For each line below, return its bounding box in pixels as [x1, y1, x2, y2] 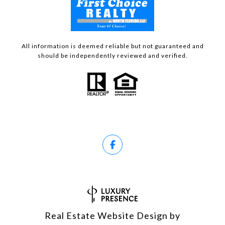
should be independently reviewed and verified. [37, 51, 188, 59]
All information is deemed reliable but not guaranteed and [21, 42, 204, 50]
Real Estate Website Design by [45, 209, 180, 221]
